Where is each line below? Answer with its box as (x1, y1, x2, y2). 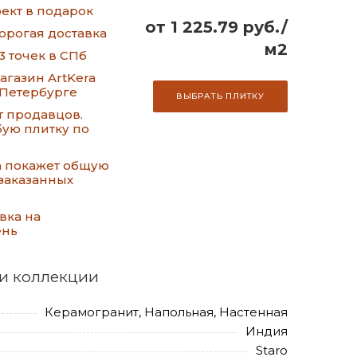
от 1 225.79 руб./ (145, 18, 288, 37)
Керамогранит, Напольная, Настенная (45, 304, 288, 320)
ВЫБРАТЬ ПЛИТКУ (175, 90, 265, 101)
